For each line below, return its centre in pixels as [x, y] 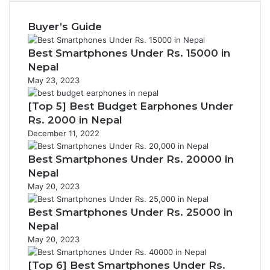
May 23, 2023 [54, 80]
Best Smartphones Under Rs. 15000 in [129, 53]
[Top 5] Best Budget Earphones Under [130, 106]
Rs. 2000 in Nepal [75, 120]
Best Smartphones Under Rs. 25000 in [130, 212]
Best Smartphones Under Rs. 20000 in [131, 159]
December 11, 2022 [64, 133]
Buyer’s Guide [65, 27]
